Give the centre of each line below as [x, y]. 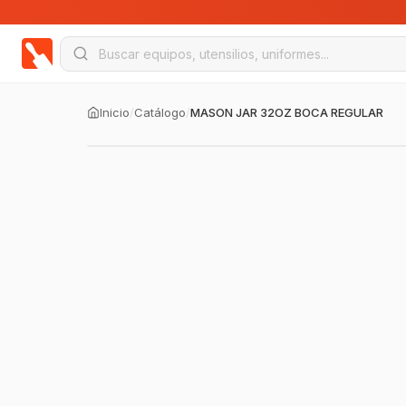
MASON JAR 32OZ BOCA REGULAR [287, 112]
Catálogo [160, 112]
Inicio [115, 112]
